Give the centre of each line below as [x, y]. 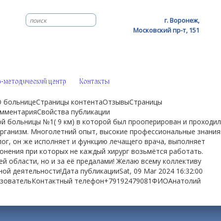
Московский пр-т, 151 [166, 30]
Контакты [94, 82]
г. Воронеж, [182, 20]
